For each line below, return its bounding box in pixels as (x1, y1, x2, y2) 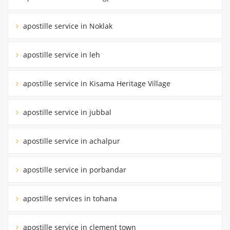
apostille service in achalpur (21, 136, 120, 146)
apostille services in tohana (21, 193, 117, 203)
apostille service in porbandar (21, 164, 126, 175)
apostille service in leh (21, 49, 100, 60)
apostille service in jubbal (21, 107, 111, 117)
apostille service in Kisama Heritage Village (21, 78, 170, 88)
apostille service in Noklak (21, 21, 112, 31)
